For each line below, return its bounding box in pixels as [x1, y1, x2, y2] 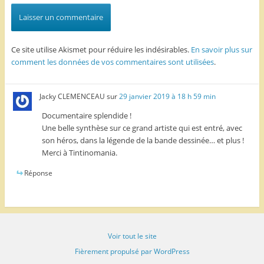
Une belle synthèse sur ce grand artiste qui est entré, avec [42, 122, 243, 133]
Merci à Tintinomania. [42, 147, 118, 158]
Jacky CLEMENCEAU [39, 91, 105, 101]
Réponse [24, 167, 52, 178]
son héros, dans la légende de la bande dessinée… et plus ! [42, 134, 245, 146]
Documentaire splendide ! [42, 110, 132, 121]
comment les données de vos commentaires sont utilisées [11, 57, 214, 68]
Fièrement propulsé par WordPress [74, 246, 190, 256]
